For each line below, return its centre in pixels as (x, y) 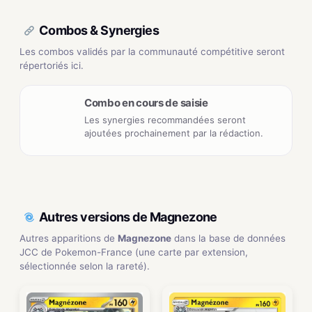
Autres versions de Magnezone (128, 217)
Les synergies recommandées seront (165, 119)
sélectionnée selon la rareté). (85, 266)
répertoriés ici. (52, 65)
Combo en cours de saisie (146, 102)
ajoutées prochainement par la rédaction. (174, 133)
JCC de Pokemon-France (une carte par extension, (134, 252)
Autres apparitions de (69, 238)
